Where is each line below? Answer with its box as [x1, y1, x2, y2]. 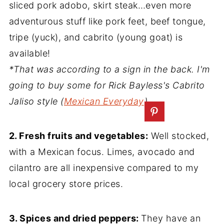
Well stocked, [148, 130, 209, 141]
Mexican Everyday [63, 96, 144, 106]
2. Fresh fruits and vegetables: [8, 130, 148, 141]
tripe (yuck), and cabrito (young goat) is [8, 32, 183, 42]
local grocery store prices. [8, 178, 123, 189]
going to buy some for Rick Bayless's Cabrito [8, 80, 205, 90]
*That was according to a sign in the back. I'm [8, 64, 210, 74]
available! [8, 48, 50, 58]
